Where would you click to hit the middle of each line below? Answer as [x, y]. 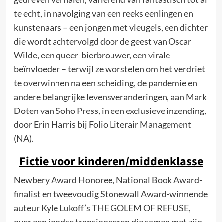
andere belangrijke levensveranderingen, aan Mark [110, 96]
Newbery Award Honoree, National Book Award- [108, 180]
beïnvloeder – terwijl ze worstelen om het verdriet [109, 69]
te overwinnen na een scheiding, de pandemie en [105, 83]
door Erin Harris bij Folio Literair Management [102, 124]
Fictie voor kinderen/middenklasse [111, 161]
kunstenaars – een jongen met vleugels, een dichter [111, 27]
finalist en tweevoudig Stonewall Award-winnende [111, 194]
